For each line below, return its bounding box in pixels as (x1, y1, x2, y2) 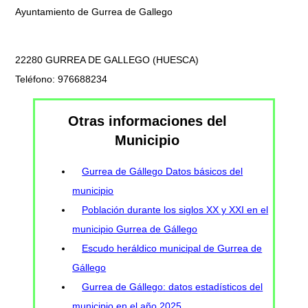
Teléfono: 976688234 (15, 73, 107, 85)
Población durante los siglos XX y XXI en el (82, 203, 269, 215)
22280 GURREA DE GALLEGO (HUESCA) (15, 54, 199, 65)
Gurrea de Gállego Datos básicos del (82, 165, 243, 177)
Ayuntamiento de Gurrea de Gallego (15, 5, 173, 17)
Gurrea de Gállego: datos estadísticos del (82, 280, 263, 292)
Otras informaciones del (67, 113, 227, 129)
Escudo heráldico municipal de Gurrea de (82, 242, 263, 254)
